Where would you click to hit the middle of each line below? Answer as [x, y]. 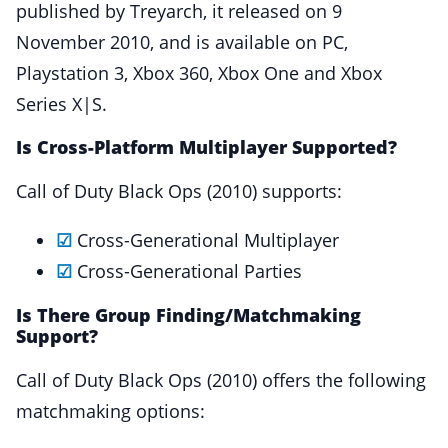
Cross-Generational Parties [187, 271]
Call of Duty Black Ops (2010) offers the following [221, 380]
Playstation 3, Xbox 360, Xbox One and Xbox [199, 72]
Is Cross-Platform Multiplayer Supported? [206, 147]
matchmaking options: [110, 411]
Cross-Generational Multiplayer [205, 240]
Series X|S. [61, 103]
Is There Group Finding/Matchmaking [188, 315]
